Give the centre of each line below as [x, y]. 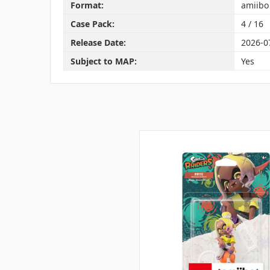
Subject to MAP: [103, 61]
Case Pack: [92, 24]
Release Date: [98, 42]
